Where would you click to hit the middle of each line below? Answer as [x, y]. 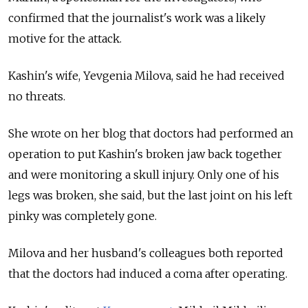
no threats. [37, 97]
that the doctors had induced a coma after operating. [148, 274]
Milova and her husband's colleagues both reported [146, 253]
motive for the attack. [65, 39]
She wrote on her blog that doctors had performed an [151, 134]
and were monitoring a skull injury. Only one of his [144, 175]
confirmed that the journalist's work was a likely [137, 18]
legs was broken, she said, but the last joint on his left [150, 196]
